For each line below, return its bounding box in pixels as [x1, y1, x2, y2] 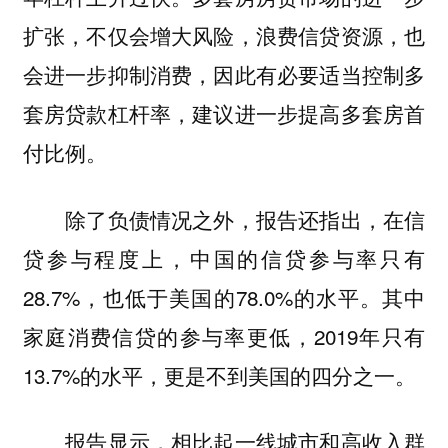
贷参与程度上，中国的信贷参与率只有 [22, 242, 426, 273]
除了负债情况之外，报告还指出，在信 [22, 203, 426, 234]
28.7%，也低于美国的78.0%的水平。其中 [22, 281, 426, 312]
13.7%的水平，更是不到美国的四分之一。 [22, 359, 416, 390]
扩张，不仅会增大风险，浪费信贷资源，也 [22, 20, 426, 51]
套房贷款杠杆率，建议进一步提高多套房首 [22, 98, 426, 129]
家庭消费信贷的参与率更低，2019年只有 [22, 320, 426, 351]
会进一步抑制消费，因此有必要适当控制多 [22, 59, 426, 90]
